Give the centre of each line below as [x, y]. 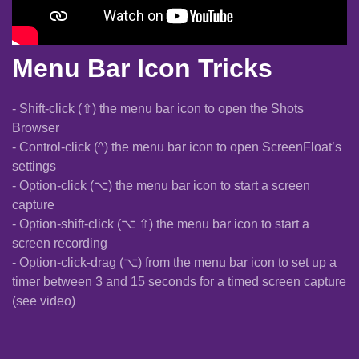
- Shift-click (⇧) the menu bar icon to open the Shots [158, 109]
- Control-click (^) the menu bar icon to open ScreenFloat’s [177, 147]
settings [34, 167]
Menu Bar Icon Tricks [142, 69]
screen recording [60, 244]
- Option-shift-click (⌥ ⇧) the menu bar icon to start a [161, 224]
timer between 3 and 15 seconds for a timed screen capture [179, 282]
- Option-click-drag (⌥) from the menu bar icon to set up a [174, 263]
